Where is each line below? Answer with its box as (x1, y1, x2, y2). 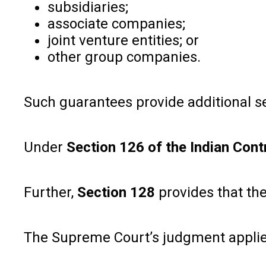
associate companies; (47, 15, 185, 32)
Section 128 (77, 183, 155, 201)
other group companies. (47, 48, 201, 65)
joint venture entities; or (47, 31, 199, 49)
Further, (24, 183, 77, 201)
